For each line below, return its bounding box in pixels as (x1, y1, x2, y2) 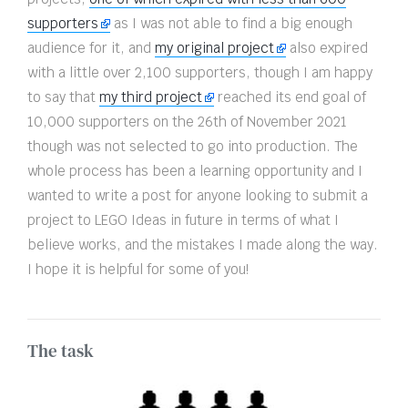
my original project (155, 39, 274, 56)
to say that (27, 88, 99, 106)
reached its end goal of (214, 88, 366, 106)
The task (27, 339, 94, 362)
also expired (286, 39, 368, 56)
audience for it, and (27, 39, 155, 56)
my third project (99, 88, 202, 106)
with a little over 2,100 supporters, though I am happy (27, 64, 372, 81)
